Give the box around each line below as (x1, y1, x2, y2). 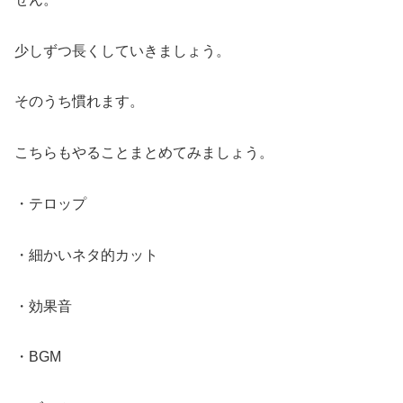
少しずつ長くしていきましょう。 (14, 42, 230, 58)
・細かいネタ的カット (14, 246, 158, 263)
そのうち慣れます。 (14, 94, 144, 110)
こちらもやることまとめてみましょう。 (14, 145, 273, 161)
